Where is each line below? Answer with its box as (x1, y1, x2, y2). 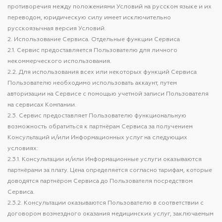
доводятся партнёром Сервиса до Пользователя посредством (7, 178, 193, 184)
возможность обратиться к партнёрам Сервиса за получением (7, 124, 193, 130)
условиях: (7, 146, 38, 152)
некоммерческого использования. (7, 58, 111, 64)
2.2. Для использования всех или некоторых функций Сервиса (7, 69, 197, 75)
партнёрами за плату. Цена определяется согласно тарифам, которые (7, 167, 212, 173)
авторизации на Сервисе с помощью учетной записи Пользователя (7, 91, 209, 97)
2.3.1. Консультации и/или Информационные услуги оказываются (7, 157, 202, 163)
